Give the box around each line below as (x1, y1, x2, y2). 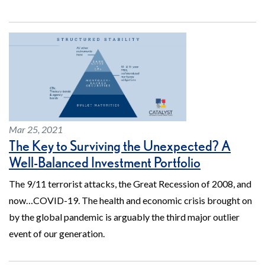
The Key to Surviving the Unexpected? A (9, 137, 231, 155)
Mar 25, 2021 (9, 124, 63, 135)
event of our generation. (9, 228, 105, 240)
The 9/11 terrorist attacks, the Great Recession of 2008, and (9, 178, 251, 190)
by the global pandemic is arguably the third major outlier (9, 211, 240, 223)
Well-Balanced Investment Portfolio (9, 154, 201, 172)
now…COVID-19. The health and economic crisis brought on (9, 195, 252, 206)
